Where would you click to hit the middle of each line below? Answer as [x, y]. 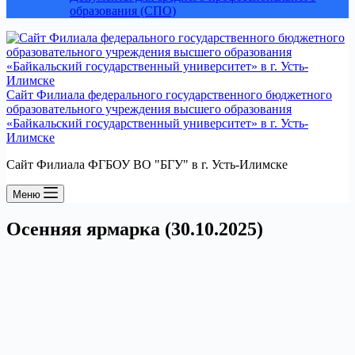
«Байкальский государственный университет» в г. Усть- [157, 123]
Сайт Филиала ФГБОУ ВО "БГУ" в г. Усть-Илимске [147, 164]
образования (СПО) [123, 11]
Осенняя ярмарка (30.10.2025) [135, 229]
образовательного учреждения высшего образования [149, 109]
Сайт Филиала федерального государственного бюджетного [169, 95]
